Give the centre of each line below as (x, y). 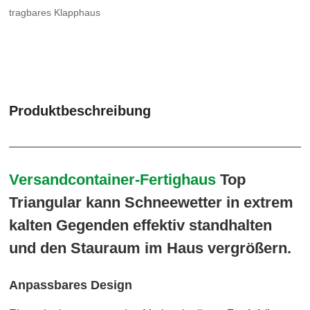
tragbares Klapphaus (55, 12)
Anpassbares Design (71, 285)
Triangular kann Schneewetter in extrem (152, 202)
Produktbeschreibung (80, 110)
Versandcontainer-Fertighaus (113, 179)
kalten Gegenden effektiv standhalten (141, 225)
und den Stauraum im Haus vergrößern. (151, 248)
